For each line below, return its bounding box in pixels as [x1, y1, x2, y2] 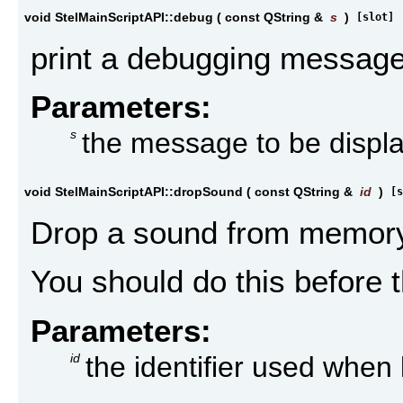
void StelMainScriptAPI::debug [24, 10, 213, 25]
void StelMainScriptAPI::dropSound [24, 184, 243, 200]
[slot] [356, 11, 394, 24]
